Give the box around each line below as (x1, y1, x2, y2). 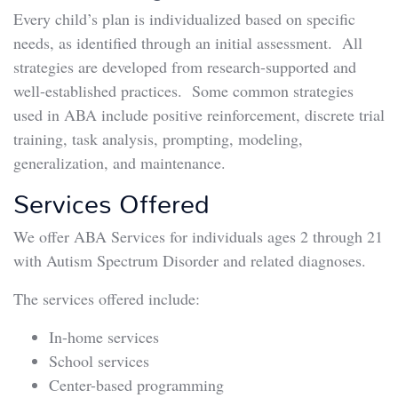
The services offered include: (13, 287, 200, 309)
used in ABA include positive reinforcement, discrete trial (13, 103, 385, 125)
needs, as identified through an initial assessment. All (13, 31, 362, 53)
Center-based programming (49, 373, 224, 395)
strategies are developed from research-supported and (13, 55, 356, 77)
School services (49, 349, 149, 371)
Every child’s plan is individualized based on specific (13, 7, 355, 29)
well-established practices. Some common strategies (13, 79, 354, 101)
